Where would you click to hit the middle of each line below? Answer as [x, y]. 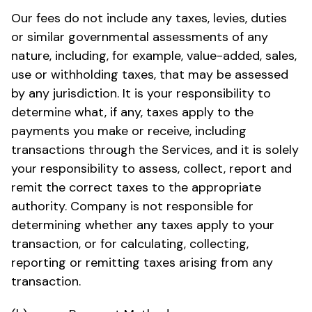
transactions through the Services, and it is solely [155, 149]
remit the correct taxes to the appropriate [136, 187]
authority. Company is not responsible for [132, 206]
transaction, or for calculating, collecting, [130, 243]
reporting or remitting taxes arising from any [142, 262]
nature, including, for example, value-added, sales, [154, 55]
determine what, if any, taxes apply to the [132, 112]
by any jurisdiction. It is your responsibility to [141, 93]
